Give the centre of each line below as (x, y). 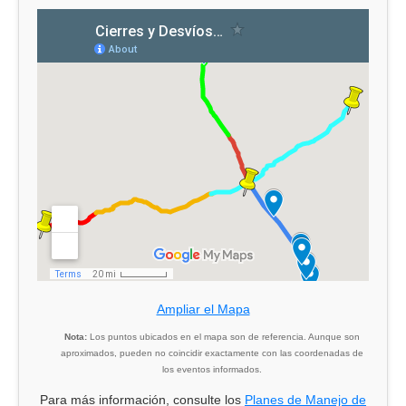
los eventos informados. (212, 369)
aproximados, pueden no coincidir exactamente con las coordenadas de (212, 353)
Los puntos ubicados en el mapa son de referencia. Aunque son (223, 337)
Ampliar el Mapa (203, 309)
